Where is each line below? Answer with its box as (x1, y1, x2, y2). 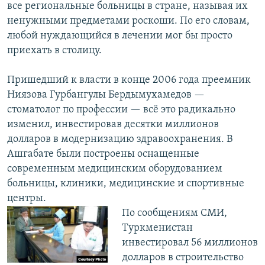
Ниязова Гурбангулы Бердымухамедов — (7, 89, 205, 101)
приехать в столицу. (7, 45, 102, 57)
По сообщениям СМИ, (121, 208, 227, 219)
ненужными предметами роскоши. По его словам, (7, 15, 250, 27)
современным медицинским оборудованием (7, 163, 222, 175)
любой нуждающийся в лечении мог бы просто (7, 30, 232, 42)
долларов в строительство (121, 252, 244, 264)
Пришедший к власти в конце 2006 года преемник (7, 75, 251, 86)
